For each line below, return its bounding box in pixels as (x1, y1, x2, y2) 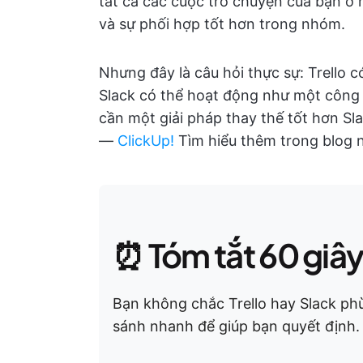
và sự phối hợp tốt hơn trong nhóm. (99, 15, 345, 32)
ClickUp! (117, 132, 174, 149)
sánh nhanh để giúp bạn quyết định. (113, 318, 360, 335)
